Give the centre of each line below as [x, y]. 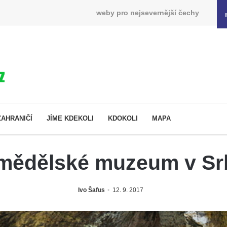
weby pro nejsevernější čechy [147, 12]
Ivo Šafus [91, 190]
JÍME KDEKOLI [70, 118]
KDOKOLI [123, 118]
